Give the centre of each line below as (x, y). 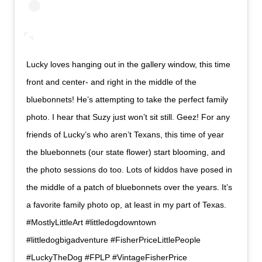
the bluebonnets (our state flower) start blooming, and (126, 152)
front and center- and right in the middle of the (112, 82)
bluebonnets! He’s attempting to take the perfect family (127, 100)
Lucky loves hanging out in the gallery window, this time (129, 65)
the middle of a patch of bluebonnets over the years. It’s (130, 187)
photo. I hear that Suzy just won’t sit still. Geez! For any (128, 117)
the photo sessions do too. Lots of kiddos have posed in (130, 170)
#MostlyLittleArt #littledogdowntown (92, 223)
